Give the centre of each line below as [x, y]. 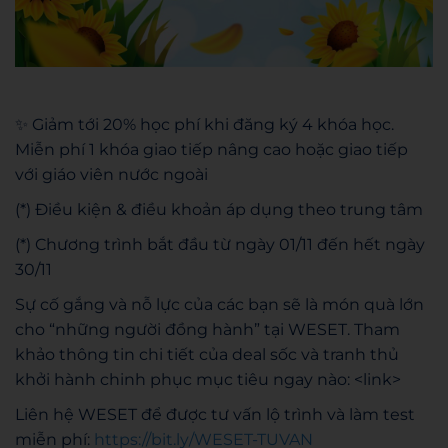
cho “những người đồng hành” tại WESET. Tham [207, 329]
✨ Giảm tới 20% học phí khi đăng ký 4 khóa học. [204, 124]
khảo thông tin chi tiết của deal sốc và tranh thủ [207, 354]
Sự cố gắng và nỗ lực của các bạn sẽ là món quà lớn [219, 304]
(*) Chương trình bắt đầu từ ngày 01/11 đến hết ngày [220, 244]
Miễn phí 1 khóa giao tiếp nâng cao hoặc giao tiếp [211, 149]
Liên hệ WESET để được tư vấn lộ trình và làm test [215, 414]
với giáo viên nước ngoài [111, 174]
